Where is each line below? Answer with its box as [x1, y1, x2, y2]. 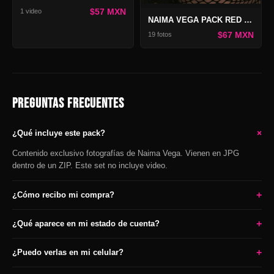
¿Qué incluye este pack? [12, 128, 105, 138]
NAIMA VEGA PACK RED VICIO [244, 15, 252, 24]
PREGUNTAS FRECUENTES [12, 95, 124, 112]
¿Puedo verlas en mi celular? [12, 248, 124, 257]
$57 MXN [90, 6, 126, 17]
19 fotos [148, 31, 172, 38]
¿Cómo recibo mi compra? [12, 190, 114, 199]
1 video [20, 7, 42, 15]
